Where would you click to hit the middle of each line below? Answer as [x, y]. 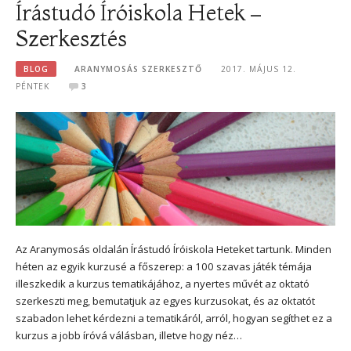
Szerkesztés [71, 38]
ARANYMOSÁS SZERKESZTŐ [139, 69]
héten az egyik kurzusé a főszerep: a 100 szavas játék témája [164, 267]
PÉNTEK [33, 86]
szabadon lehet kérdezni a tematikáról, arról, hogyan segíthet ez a [174, 318]
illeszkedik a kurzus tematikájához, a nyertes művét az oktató [163, 284]
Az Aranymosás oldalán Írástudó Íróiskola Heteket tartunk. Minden [174, 250]
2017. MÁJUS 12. [258, 69]
